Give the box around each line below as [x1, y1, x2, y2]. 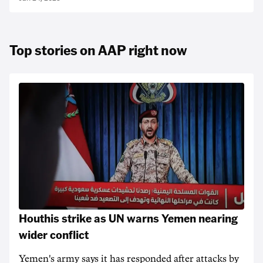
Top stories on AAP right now [9, 41, 187, 59]
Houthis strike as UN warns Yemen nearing [19, 210, 238, 225]
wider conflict [19, 227, 89, 242]
